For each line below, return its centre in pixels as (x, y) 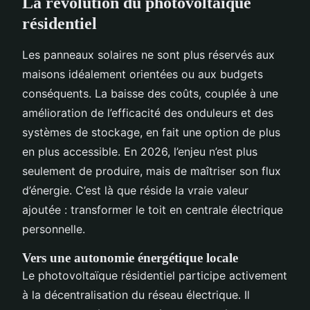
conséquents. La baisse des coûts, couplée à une (150, 94)
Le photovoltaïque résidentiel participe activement (155, 276)
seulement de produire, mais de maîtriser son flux (152, 171)
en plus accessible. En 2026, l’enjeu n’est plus (140, 152)
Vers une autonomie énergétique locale (130, 258)
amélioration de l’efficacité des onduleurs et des (148, 113)
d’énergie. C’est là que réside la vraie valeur (135, 191)
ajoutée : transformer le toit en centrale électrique (153, 210)
